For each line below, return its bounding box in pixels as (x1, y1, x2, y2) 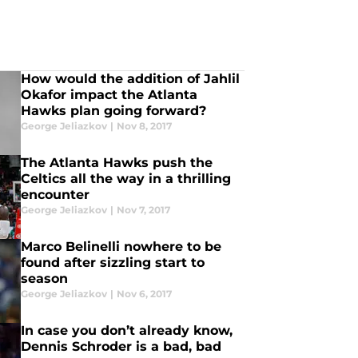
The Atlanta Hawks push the (20, 155, 213, 170)
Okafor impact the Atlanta (20, 87, 197, 102)
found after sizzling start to (20, 255, 205, 270)
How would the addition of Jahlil (20, 71, 240, 86)
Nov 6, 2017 (116, 288, 172, 300)
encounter (20, 187, 89, 202)
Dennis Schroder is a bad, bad (20, 339, 221, 354)
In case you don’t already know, (20, 323, 233, 338)
